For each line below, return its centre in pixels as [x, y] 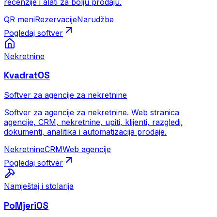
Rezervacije [56, 19]
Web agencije [87, 149]
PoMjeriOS [26, 205]
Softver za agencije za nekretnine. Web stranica [92, 112]
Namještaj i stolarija [39, 186]
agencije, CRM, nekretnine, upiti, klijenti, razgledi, [93, 122]
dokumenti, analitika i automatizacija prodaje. [85, 132]
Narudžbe [95, 19]
